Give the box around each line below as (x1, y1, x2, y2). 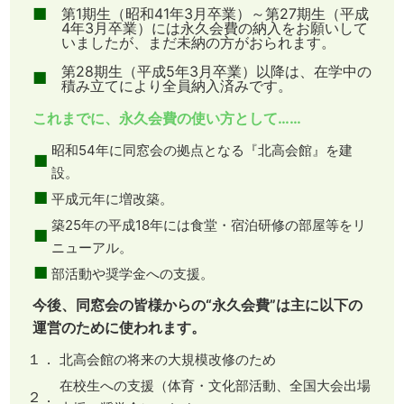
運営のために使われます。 (32, 318, 206, 337)
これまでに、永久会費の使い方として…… (32, 109, 301, 128)
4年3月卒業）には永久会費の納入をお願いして (60, 19, 368, 38)
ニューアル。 (50, 239, 133, 257)
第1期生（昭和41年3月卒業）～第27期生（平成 (60, 5, 369, 23)
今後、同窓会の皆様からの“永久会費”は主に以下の (32, 296, 363, 315)
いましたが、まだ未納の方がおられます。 (60, 33, 335, 52)
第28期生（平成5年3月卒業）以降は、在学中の (60, 62, 372, 81)
